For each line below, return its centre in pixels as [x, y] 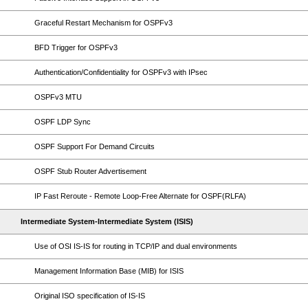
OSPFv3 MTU [58, 97]
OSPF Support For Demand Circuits [95, 146]
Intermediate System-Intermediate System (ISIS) [107, 221]
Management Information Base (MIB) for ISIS [109, 271]
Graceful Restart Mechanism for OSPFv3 [103, 23]
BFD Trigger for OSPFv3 [76, 47]
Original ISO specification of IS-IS [90, 296]
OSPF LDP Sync [63, 122]
